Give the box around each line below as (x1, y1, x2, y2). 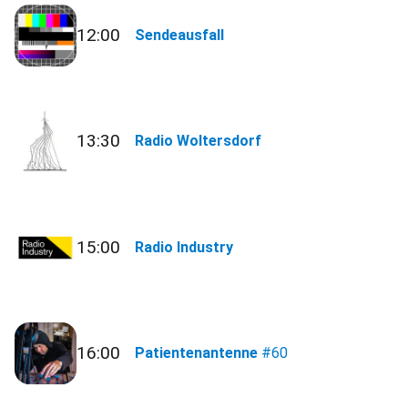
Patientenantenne (135, 343, 259, 362)
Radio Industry (135, 238, 234, 256)
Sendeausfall (135, 26, 225, 45)
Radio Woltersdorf (135, 132, 262, 150)
